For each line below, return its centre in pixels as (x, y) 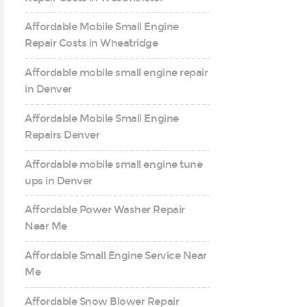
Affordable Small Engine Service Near (116, 256)
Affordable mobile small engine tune (114, 164)
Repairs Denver (62, 135)
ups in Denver (59, 181)
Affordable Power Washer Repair (105, 210)
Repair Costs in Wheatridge (91, 44)
